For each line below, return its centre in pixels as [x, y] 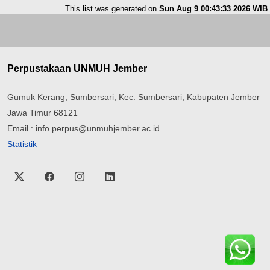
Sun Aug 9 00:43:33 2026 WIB [213, 9]
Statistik [22, 144]
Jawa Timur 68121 [42, 113]
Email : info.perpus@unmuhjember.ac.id [83, 128]
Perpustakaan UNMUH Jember [77, 68]
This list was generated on [112, 9]
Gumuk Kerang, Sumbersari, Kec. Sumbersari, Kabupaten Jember [133, 97]
